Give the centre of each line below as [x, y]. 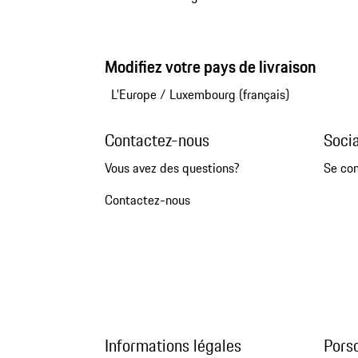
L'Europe [133, 95]
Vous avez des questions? [172, 168]
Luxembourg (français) [229, 95]
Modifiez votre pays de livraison [210, 67]
